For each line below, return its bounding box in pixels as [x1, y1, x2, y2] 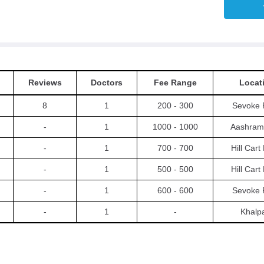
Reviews [28, 78, 62, 87]
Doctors [91, 78, 123, 87]
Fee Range [153, 78, 197, 87]
